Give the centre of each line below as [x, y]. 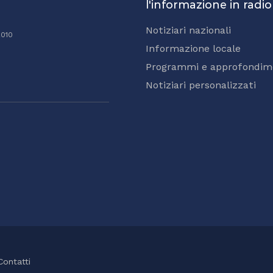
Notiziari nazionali [188, 30]
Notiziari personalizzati [201, 85]
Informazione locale [193, 49]
